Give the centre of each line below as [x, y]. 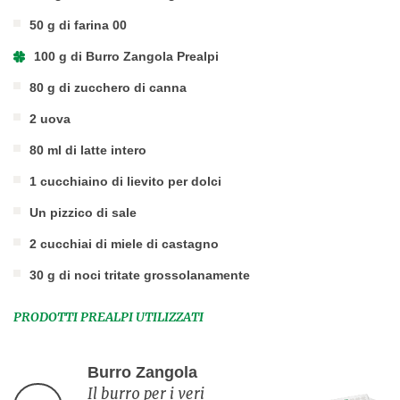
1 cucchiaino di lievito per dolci [125, 181]
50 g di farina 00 [78, 25]
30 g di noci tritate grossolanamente [140, 275]
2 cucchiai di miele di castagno [124, 243]
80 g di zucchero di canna [108, 87]
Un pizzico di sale [83, 212]
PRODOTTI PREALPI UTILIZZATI [108, 317]
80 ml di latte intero [88, 150]
